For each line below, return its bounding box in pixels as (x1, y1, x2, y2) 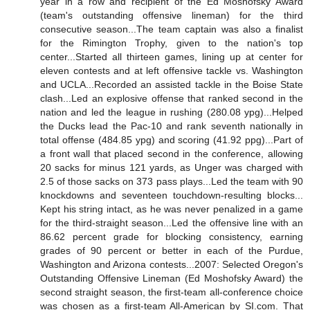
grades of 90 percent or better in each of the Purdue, (40, 244, 303, 256)
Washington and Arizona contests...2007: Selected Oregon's (40, 258, 303, 270)
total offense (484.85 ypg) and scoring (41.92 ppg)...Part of (40, 134, 303, 145)
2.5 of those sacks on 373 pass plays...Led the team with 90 (40, 175, 303, 187)
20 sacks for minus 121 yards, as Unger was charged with (40, 161, 303, 173)
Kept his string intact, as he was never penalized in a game (40, 203, 303, 215)
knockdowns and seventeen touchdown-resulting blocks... (40, 189, 303, 201)
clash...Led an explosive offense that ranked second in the (40, 92, 303, 104)
